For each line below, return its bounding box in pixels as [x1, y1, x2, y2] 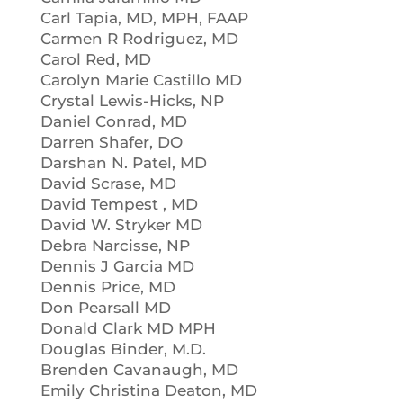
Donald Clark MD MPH [40, 319, 216, 337]
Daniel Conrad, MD [40, 112, 187, 130]
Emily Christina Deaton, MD [40, 381, 257, 399]
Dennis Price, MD [40, 278, 175, 296]
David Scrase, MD [40, 175, 176, 193]
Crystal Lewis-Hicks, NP [40, 92, 224, 110]
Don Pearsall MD [40, 299, 171, 317]
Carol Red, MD [40, 50, 151, 68]
